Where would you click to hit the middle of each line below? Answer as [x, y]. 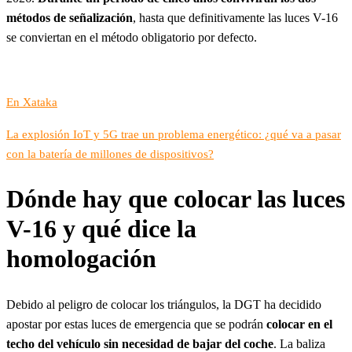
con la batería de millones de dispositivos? [110, 154]
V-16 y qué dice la [101, 229]
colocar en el [299, 324]
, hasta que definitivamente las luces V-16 [235, 17]
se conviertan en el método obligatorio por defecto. [132, 37]
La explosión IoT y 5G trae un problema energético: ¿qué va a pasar [174, 134]
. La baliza [299, 343]
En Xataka [32, 102]
